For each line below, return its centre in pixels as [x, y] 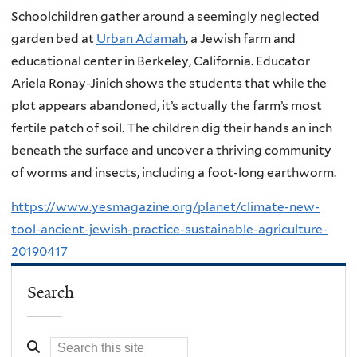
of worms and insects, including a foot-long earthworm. [174, 172]
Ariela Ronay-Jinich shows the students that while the [169, 83]
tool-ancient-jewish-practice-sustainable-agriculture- [169, 229]
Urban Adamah [141, 38]
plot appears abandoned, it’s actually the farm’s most [167, 105]
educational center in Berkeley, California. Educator [161, 61]
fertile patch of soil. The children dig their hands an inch [172, 127]
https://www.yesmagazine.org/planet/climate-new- [165, 207]
